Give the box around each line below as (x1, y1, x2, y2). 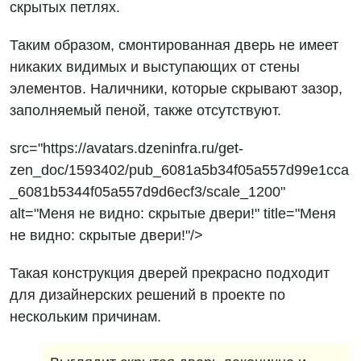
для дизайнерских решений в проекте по (10, 287, 286, 303)
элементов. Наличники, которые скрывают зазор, (10, 81, 343, 97)
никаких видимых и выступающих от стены (10, 59, 301, 75)
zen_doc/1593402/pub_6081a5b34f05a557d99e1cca (10, 162, 350, 178)
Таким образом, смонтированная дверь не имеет (10, 37, 339, 53)
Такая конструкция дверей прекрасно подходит (10, 265, 330, 281)
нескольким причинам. (10, 309, 162, 325)
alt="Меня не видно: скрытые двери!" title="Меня (10, 205, 337, 222)
